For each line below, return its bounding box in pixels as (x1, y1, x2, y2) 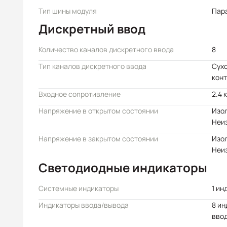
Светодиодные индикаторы (39, 159, 207, 176)
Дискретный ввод (39, 20, 145, 37)
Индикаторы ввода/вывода (39, 200, 129, 210)
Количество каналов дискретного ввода (39, 45, 174, 54)
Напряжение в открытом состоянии (39, 106, 158, 116)
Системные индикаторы (39, 183, 119, 193)
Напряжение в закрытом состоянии (39, 134, 158, 143)
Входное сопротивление (39, 89, 121, 99)
